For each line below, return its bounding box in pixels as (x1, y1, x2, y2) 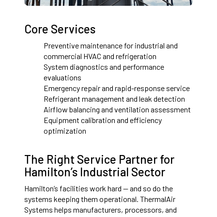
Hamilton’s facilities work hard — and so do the (24, 184, 173, 193)
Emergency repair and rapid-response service (44, 83, 190, 93)
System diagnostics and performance (44, 62, 164, 72)
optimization (44, 126, 86, 136)
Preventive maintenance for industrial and (44, 41, 178, 50)
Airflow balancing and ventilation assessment (44, 105, 191, 114)
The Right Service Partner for (24, 152, 174, 167)
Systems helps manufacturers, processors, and (24, 205, 177, 215)
